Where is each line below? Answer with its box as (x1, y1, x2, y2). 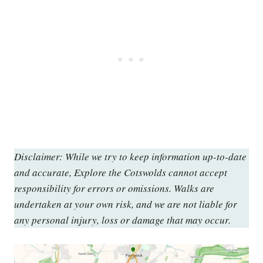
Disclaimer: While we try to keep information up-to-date (14, 149, 247, 163)
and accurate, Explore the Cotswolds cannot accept (14, 165, 227, 179)
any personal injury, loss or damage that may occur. (14, 213, 231, 227)
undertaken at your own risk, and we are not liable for (14, 197, 237, 211)
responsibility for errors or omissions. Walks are (14, 181, 214, 195)
